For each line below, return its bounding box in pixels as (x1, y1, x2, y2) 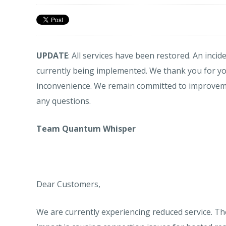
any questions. (36, 95, 91, 106)
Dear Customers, (36, 179, 100, 190)
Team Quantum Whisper (36, 123, 136, 134)
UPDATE (36, 50, 68, 61)
